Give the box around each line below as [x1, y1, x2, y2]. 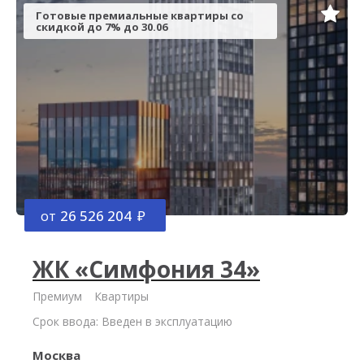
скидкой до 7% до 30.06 [36, 19, 167, 34]
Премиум [32, 288, 82, 304]
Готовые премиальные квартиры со [36, 8, 244, 23]
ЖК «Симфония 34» [32, 253, 260, 284]
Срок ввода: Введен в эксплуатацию [32, 314, 232, 329]
